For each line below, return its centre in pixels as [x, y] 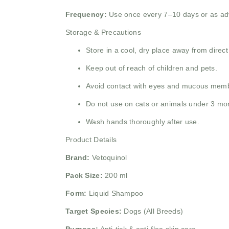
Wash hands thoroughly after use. [143, 122]
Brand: [78, 158]
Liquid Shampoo [115, 193]
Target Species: [94, 211]
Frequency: [86, 15]
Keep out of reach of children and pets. [152, 68]
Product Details [91, 140]
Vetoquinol [109, 158]
